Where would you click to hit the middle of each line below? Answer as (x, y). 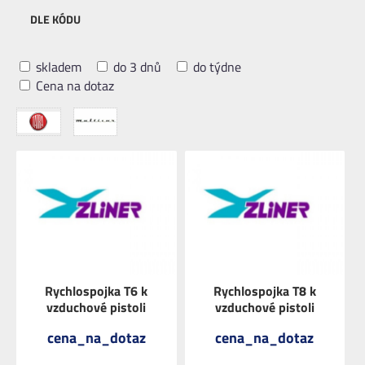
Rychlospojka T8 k (264, 291)
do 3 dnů (136, 67)
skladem (57, 67)
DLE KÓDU (55, 20)
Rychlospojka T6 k (97, 291)
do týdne (215, 67)
